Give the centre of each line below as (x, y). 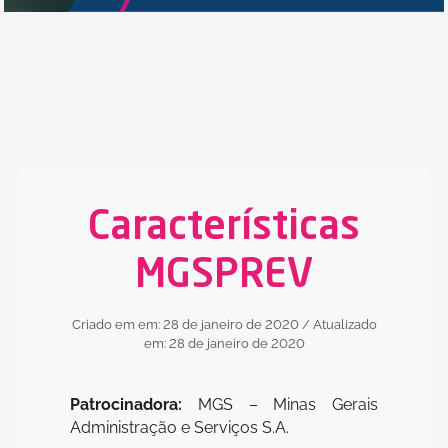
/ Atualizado (339, 324)
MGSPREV (224, 275)
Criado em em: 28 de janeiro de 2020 (185, 324)
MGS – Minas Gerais (280, 404)
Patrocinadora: (126, 404)
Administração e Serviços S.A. (179, 427)
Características (224, 227)
